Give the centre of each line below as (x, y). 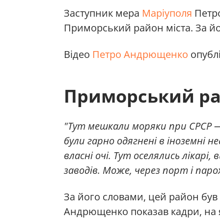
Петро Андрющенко (140, 55)
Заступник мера (103, 13)
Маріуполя (167, 13)
